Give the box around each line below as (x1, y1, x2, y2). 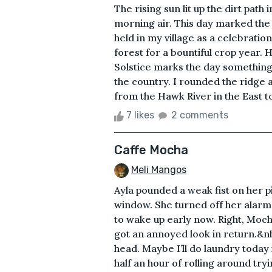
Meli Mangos (131, 164, 186, 176)
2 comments (171, 109, 228, 121)
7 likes (124, 109, 157, 121)
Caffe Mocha (114, 143, 188, 158)
